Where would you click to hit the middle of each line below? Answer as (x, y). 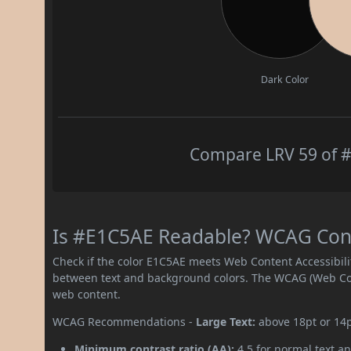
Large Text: (226, 321)
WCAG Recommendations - (125, 321)
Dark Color (285, 79)
